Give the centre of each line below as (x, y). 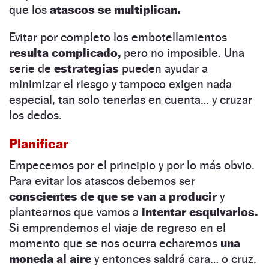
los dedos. (35, 115)
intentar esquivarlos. (200, 212)
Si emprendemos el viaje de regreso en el (117, 227)
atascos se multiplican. (115, 9)
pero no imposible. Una (183, 53)
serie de (32, 68)
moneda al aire (50, 258)
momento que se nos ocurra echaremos (115, 243)
